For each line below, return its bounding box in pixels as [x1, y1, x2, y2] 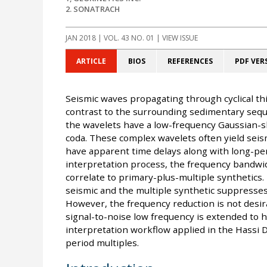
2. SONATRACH [65, 4, 120, 15]
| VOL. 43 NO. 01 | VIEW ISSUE [95, 33, 198, 44]
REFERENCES [167, 56, 213, 67]
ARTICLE [76, 56, 106, 67]
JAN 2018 [65, 33, 96, 44]
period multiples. [65, 237, 139, 249]
